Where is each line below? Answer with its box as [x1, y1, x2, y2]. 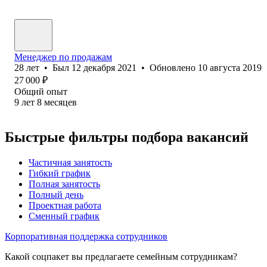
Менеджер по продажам [14, 51, 112, 62]
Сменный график [29, 210, 100, 221]
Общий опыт [14, 86, 67, 97]
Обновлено [150, 62, 198, 73]
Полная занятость [29, 178, 100, 189]
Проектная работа [29, 200, 101, 210]
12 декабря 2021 [72, 62, 136, 73]
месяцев [44, 97, 77, 107]
